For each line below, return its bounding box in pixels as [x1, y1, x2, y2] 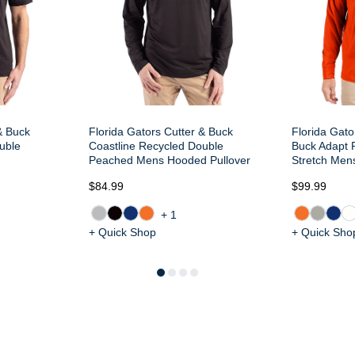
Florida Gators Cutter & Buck [89, 125, 233, 138]
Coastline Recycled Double [89, 139, 223, 152]
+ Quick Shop [89, 226, 156, 239]
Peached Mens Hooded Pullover [89, 154, 250, 166]
